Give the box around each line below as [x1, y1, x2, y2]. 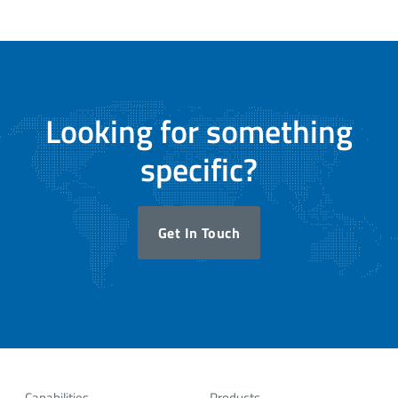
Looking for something [45, 106, 353, 155]
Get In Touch [157, 221, 241, 243]
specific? [140, 144, 258, 194]
